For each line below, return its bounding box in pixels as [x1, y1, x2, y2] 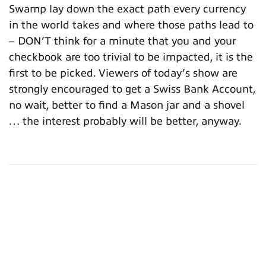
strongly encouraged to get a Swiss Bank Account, [9, 83, 255, 95]
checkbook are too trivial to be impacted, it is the [9, 50, 253, 63]
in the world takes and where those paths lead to [9, 18, 254, 31]
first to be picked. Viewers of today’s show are [9, 66, 237, 79]
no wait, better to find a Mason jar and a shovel [9, 99, 245, 111]
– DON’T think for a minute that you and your [9, 34, 236, 47]
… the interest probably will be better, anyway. [9, 115, 242, 127]
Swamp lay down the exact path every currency [9, 2, 246, 15]
